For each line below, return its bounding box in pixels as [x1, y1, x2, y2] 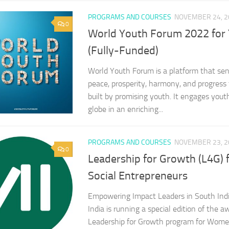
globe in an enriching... [88, 104, 163, 114]
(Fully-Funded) [88, 44, 158, 58]
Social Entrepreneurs [88, 169, 188, 183]
